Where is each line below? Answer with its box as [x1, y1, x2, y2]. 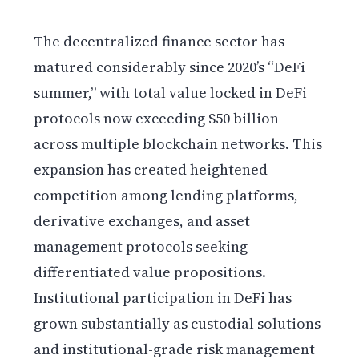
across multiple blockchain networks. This [34, 133, 323, 154]
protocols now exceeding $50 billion [34, 107, 280, 128]
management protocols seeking [34, 236, 248, 256]
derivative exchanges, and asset [34, 210, 251, 231]
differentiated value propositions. [34, 261, 267, 282]
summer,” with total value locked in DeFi [34, 82, 308, 103]
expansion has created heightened [34, 159, 268, 179]
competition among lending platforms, [34, 184, 299, 205]
